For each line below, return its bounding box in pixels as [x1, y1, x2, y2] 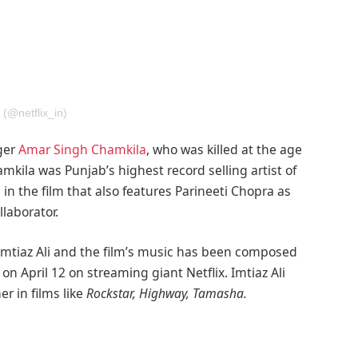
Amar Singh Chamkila [18, 140, 147, 158]
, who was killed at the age [146, 140, 303, 158]
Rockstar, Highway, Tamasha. [86, 284, 248, 302]
